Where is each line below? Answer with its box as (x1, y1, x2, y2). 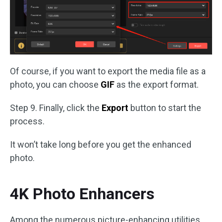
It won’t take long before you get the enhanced (10, 139, 191, 150)
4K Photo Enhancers (10, 184, 155, 203)
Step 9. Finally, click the (10, 102, 102, 113)
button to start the (128, 102, 201, 113)
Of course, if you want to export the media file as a (10, 65, 206, 76)
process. (10, 115, 45, 126)
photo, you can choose (10, 79, 101, 90)
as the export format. (114, 79, 199, 90)
